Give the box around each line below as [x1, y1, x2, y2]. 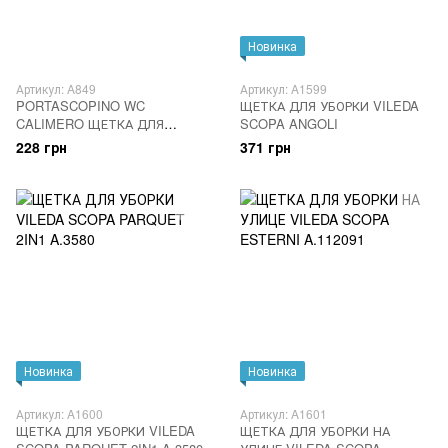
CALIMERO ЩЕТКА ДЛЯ [16, 114, 164, 133]
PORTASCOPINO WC [16, 96, 145, 115]
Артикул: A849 [16, 80, 96, 97]
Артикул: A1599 [240, 80, 327, 97]
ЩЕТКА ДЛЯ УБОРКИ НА [240, 421, 390, 440]
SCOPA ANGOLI [240, 114, 338, 133]
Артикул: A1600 [16, 405, 103, 422]
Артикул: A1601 [240, 405, 327, 422]
